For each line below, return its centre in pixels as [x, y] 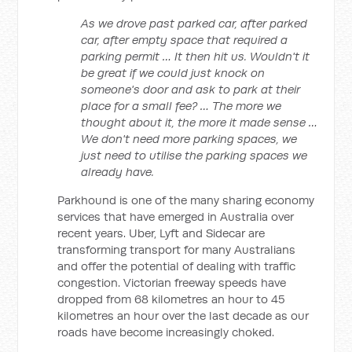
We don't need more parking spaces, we [189, 139]
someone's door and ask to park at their [191, 89]
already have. [118, 172]
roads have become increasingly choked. [168, 332]
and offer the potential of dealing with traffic [177, 266]
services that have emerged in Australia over [176, 216]
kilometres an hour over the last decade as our [183, 315]
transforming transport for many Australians [177, 249]
